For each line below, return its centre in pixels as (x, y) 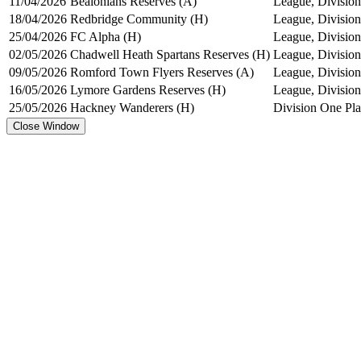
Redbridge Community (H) (139, 19)
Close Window (46, 126)
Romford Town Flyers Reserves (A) (162, 72)
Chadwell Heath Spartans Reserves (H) (170, 54)
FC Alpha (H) (106, 36)
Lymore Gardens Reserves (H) (148, 89)
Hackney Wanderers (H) (132, 107)
